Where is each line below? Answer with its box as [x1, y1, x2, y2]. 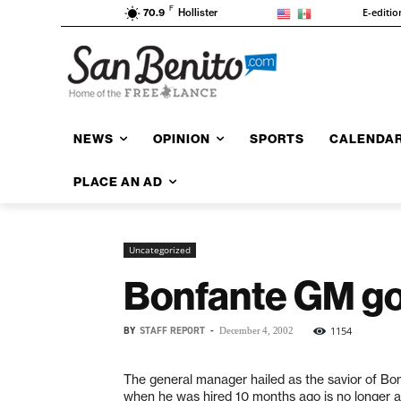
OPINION [153, 130, 210, 147]
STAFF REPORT [140, 323, 205, 337]
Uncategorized [129, 243, 191, 256]
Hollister [178, 6, 218, 20]
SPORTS [250, 130, 304, 147]
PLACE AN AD [73, 173, 163, 190]
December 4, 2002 [219, 324, 294, 336]
